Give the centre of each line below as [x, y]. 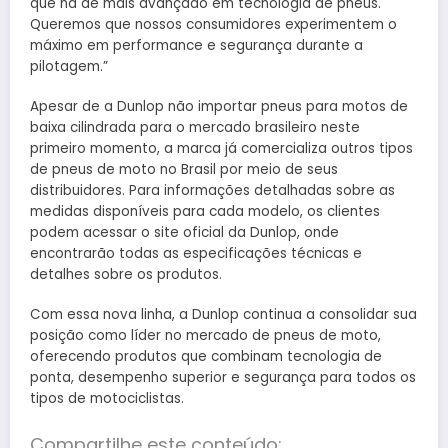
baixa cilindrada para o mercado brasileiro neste [195, 127]
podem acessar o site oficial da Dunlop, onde [184, 232]
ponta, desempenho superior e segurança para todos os [223, 377]
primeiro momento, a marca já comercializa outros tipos [221, 148]
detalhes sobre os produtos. [126, 274]
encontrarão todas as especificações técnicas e [196, 253]
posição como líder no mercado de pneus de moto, [205, 335]
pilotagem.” [69, 66]
